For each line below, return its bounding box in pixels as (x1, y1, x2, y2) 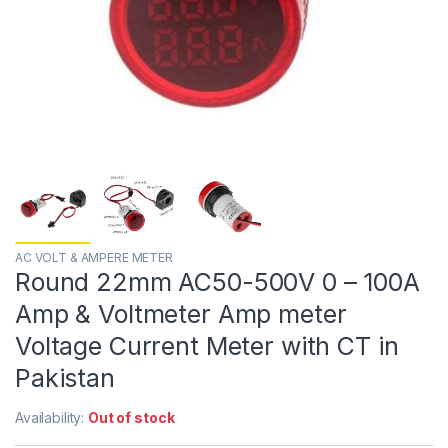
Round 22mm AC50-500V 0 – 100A (15, 266, 420, 297)
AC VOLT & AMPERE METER (15, 249, 173, 265)
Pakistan (15, 362, 115, 393)
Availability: (15, 408, 89, 426)
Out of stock (88, 408, 175, 426)
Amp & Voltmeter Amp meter (15, 298, 347, 329)
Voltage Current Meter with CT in (15, 330, 399, 361)
